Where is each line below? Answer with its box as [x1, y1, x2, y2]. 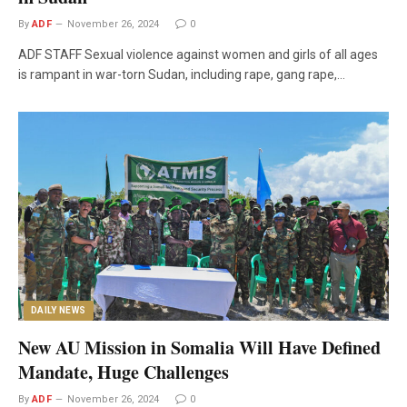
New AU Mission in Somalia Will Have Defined [18, 333, 381, 361]
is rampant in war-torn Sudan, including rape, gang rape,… [18, 67, 345, 83]
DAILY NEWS [31, 304, 86, 315]
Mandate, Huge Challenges [18, 358, 229, 385]
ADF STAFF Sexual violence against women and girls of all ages [18, 47, 378, 63]
